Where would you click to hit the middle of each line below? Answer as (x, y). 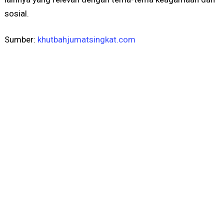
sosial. (16, 13)
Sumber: (21, 39)
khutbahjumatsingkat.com (86, 39)
